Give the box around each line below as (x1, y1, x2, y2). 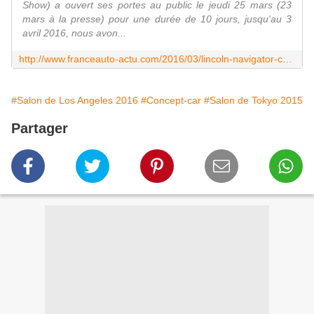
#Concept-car (141, 95, 201, 107)
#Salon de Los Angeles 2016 (11, 95, 138, 107)
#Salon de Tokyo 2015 (204, 95, 303, 107)
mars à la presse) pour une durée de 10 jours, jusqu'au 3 (22, 13, 292, 25)
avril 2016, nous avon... (22, 27, 126, 39)
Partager (11, 121, 68, 137)
